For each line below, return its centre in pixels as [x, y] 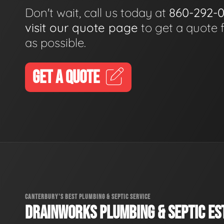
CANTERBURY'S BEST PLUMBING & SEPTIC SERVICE [88, 196]
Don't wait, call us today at [97, 12]
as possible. [55, 42]
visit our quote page [81, 27]
